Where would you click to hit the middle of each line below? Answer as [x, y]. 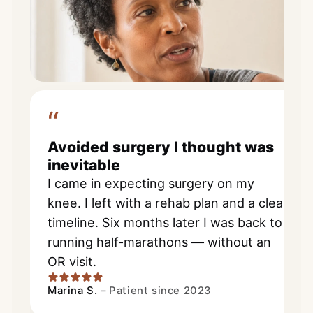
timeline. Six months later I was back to [165, 222]
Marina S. [73, 290]
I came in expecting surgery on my [151, 183]
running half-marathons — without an [159, 242]
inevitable [84, 165]
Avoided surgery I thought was [161, 146]
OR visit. [72, 261]
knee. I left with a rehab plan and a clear [168, 203]
